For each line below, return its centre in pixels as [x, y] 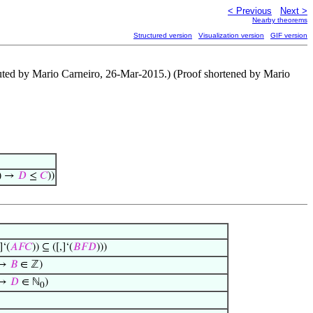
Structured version [163, 35]
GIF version [289, 35]
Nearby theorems [280, 20]
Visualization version [231, 35]
